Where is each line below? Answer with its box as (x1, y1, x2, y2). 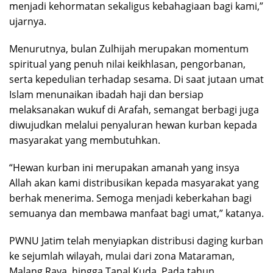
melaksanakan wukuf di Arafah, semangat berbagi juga (9, 103, 259, 117)
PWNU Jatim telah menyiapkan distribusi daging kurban (9, 234, 263, 248)
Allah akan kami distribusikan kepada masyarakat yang (9, 176, 259, 190)
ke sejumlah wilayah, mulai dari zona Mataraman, (9, 249, 235, 263)
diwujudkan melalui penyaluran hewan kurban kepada (9, 118, 257, 132)
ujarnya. (9, 15, 46, 29)
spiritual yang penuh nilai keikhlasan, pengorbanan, (9, 57, 246, 71)
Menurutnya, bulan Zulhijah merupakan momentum (9, 42, 249, 56)
